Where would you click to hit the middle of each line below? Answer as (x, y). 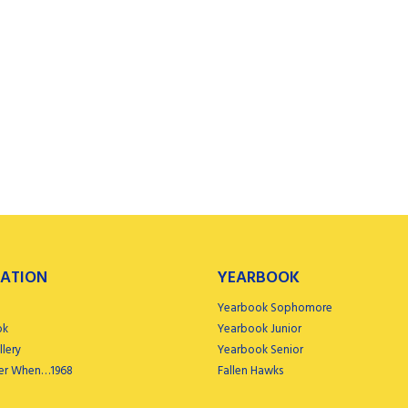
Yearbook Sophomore (275, 308)
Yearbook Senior (260, 350)
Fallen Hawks (250, 371)
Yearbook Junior (260, 329)
